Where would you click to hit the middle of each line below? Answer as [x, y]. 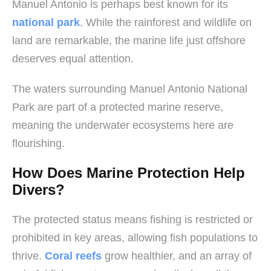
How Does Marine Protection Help [129, 172]
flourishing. [38, 143]
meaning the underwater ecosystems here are [123, 125]
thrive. [28, 256]
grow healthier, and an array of [177, 256]
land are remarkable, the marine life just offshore [129, 40]
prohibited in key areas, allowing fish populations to [135, 237]
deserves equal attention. [73, 58]
